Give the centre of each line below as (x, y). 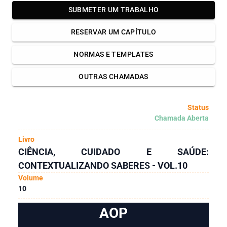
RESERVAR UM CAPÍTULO (113, 32)
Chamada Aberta (182, 118)
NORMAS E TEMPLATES (113, 54)
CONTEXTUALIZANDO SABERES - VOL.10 (103, 165)
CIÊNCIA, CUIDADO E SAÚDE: (113, 152)
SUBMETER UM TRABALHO (113, 10)
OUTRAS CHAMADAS (113, 77)
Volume (31, 178)
